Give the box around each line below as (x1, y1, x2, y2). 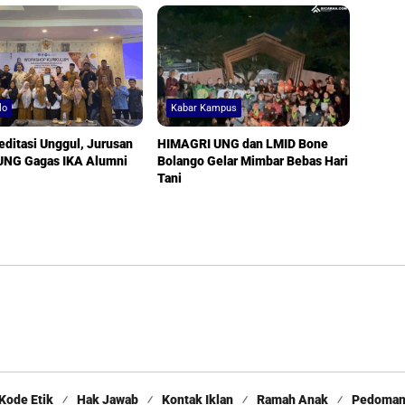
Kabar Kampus (170, 102, 237, 115)
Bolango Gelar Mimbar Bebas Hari (156, 154, 348, 169)
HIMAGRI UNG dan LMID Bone (156, 137, 328, 152)
